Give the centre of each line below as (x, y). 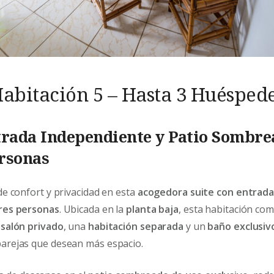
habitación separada (136, 227)
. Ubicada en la (93, 209)
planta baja (153, 209)
